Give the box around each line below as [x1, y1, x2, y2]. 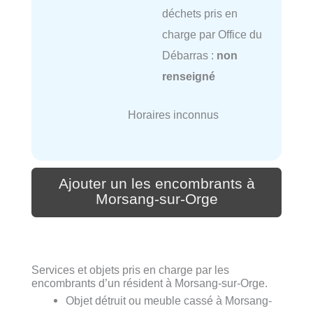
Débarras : [161, 49, 217, 62]
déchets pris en [161, 7, 238, 20]
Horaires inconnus [127, 108, 219, 121]
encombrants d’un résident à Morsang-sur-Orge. [31, 276, 268, 289]
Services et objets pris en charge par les [31, 263, 229, 276]
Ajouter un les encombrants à [58, 175, 255, 192]
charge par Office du [161, 28, 262, 41]
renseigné [161, 70, 215, 83]
